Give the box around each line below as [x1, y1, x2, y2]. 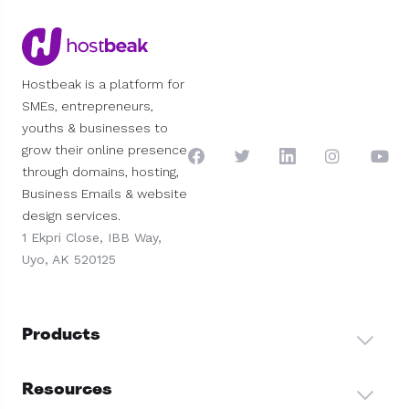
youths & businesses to [22, 121, 168, 136]
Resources [22, 378, 112, 400]
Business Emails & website [22, 186, 187, 202]
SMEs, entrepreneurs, [22, 99, 153, 114]
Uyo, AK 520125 [22, 252, 116, 267]
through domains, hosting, [22, 164, 179, 180]
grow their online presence [22, 142, 187, 158]
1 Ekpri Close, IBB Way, [22, 230, 162, 246]
